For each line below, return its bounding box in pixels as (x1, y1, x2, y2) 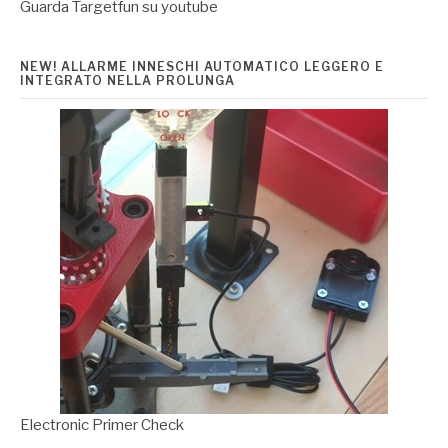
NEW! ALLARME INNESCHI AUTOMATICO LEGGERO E (20, 59, 384, 75)
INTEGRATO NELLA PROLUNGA (20, 73, 235, 89)
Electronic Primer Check (20, 416, 184, 435)
